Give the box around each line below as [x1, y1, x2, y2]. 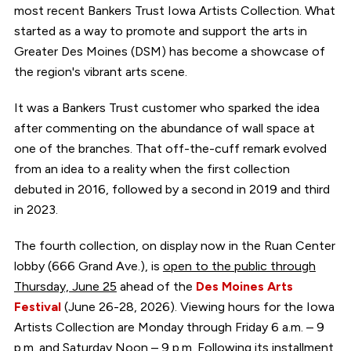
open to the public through [162, 259, 316, 274]
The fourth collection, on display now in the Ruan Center [13, 238, 335, 254]
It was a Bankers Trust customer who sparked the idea [13, 100, 320, 116]
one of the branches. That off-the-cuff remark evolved [13, 141, 327, 157]
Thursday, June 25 [13, 279, 117, 295]
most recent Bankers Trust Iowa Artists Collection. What [13, 3, 335, 19]
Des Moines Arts [195, 279, 293, 295]
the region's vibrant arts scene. [13, 64, 187, 80]
